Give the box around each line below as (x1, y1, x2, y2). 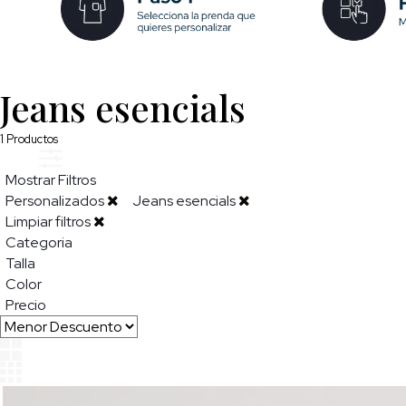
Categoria (5, 232, 72, 252)
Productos (4, 130, 58, 147)
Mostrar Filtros (5, 169, 96, 189)
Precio (5, 295, 46, 314)
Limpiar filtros (5, 211, 93, 231)
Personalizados (5, 190, 107, 210)
